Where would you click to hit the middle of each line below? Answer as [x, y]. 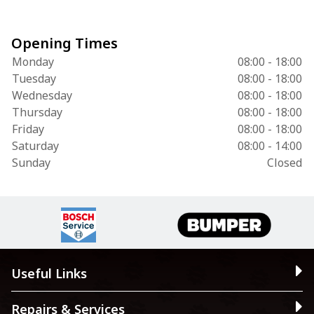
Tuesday [34, 78]
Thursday [37, 112]
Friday [28, 129]
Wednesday [42, 95]
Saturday [35, 146]
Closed [285, 163]
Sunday [31, 163]
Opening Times [64, 43]
